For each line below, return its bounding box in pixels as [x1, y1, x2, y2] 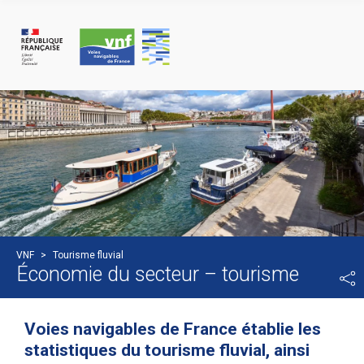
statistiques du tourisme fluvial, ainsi [24, 340, 310, 360]
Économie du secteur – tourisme [16, 262, 299, 286]
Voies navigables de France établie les [24, 318, 321, 339]
